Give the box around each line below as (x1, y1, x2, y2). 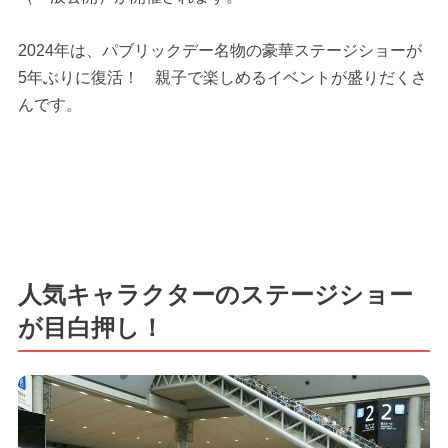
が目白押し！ (17, 313, 164, 341)
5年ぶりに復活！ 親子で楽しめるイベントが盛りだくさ (17, 68, 427, 86)
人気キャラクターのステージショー (17, 280, 413, 308)
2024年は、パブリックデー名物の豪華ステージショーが (17, 41, 422, 59)
